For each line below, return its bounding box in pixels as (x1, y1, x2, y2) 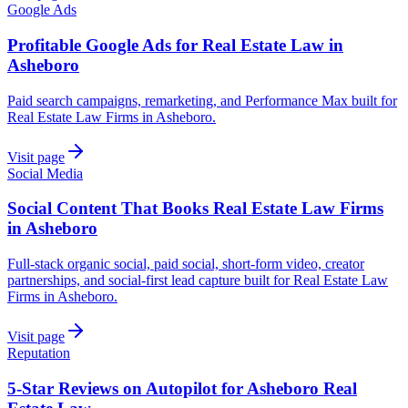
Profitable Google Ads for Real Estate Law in (7, 35, 343, 55)
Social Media (7, 165, 83, 181)
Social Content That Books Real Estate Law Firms (7, 199, 383, 219)
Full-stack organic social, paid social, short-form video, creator (7, 255, 364, 271)
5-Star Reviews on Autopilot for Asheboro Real (7, 378, 357, 398)
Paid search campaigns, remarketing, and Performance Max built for (7, 92, 397, 108)
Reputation (7, 344, 70, 361)
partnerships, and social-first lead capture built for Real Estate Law (7, 271, 388, 288)
